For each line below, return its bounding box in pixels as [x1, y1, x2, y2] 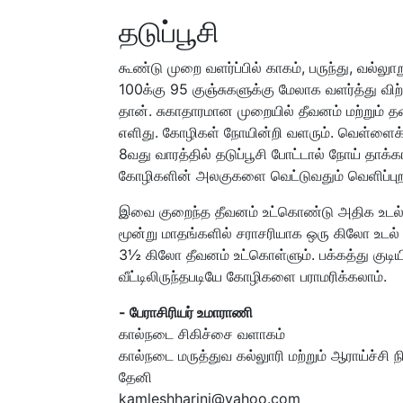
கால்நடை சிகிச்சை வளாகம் [119, 325, 285, 344]
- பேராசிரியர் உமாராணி [119, 303, 253, 322]
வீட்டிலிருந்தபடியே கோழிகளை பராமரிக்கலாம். [119, 267, 387, 286]
